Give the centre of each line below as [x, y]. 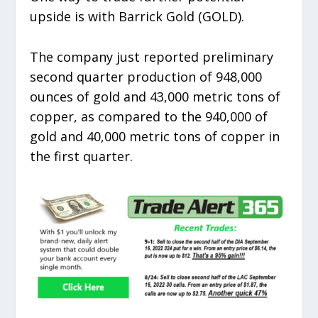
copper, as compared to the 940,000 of [149, 116]
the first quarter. [83, 156]
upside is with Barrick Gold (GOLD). [137, 17]
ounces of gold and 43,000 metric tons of [155, 96]
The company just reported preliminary [152, 56]
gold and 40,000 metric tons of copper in [155, 136]
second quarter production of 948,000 [146, 76]
